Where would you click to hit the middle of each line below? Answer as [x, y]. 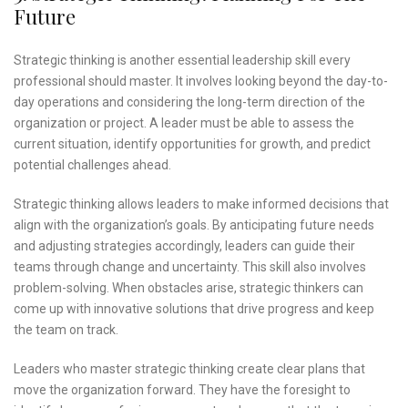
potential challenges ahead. [92, 165]
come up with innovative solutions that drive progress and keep [194, 309]
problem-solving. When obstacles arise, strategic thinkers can [189, 288]
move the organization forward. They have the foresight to [182, 390]
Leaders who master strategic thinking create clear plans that [189, 369]
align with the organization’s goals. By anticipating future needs [194, 225]
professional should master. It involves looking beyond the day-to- [201, 82]
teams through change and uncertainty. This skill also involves [190, 267]
